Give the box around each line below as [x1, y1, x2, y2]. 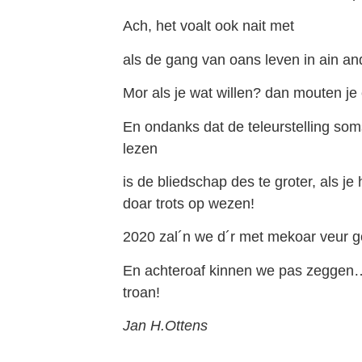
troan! [123, 284, 160, 301]
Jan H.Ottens [123, 318, 208, 335]
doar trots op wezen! [123, 196, 255, 213]
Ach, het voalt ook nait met [123, 18, 294, 35]
